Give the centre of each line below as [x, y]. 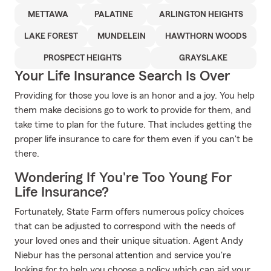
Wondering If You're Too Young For [123, 178]
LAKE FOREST [51, 36]
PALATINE [113, 15]
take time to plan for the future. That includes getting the [133, 125]
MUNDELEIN [122, 36]
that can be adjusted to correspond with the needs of [125, 226]
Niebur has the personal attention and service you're [123, 255]
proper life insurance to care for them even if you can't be [134, 139]
